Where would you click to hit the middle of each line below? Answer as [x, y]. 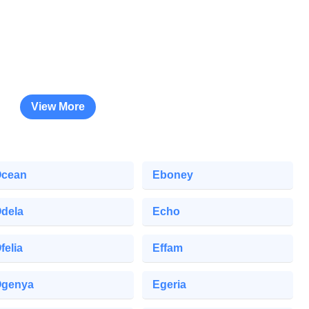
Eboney [172, 175]
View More [58, 106]
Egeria [169, 284]
